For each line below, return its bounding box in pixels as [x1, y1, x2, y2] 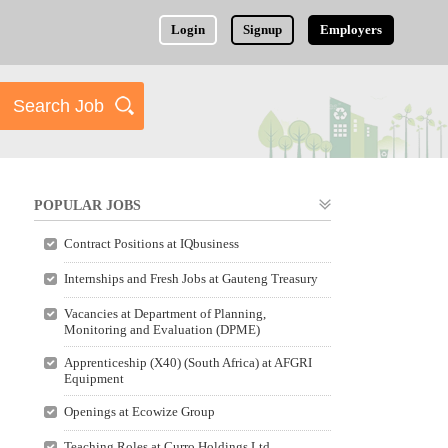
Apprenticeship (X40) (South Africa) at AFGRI [63, 355, 312, 370]
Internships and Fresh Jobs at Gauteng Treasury [63, 271, 318, 286]
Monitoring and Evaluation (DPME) [63, 322, 260, 337]
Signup [243, 22, 283, 37]
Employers [320, 22, 383, 37]
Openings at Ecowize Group [63, 404, 215, 419]
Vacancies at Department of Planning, [63, 306, 266, 321]
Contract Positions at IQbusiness [63, 236, 239, 251]
